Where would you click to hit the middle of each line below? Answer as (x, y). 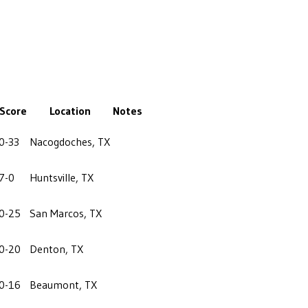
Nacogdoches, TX (70, 141)
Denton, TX (56, 249)
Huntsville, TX (62, 177)
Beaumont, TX (63, 284)
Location (70, 110)
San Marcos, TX (66, 213)
